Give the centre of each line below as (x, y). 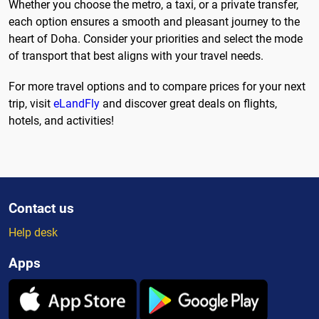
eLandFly (77, 104)
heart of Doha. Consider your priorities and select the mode (156, 38)
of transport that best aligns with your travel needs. (136, 56)
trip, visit (31, 104)
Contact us (41, 209)
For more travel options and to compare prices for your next (157, 87)
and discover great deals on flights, (188, 104)
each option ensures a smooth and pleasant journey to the (154, 21)
